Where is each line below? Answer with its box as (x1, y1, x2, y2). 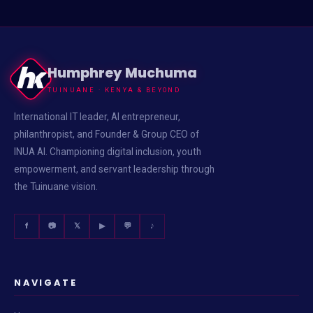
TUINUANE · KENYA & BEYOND (48, 86, 181, 94)
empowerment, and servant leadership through (14, 163, 214, 175)
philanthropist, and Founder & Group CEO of (14, 128, 199, 140)
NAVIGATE (14, 276, 78, 289)
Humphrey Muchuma (48, 64, 197, 83)
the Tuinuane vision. (14, 180, 98, 192)
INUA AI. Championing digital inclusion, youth (14, 145, 201, 157)
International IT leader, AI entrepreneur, (14, 110, 180, 122)
